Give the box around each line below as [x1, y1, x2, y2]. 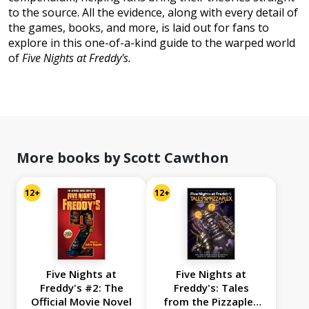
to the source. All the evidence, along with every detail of [8, 5, 298, 21]
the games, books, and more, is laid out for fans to [8, 20, 269, 36]
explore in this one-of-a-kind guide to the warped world [8, 35, 295, 51]
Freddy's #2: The [39, 281, 123, 295]
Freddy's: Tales [173, 281, 249, 295]
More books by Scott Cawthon [17, 148, 229, 168]
